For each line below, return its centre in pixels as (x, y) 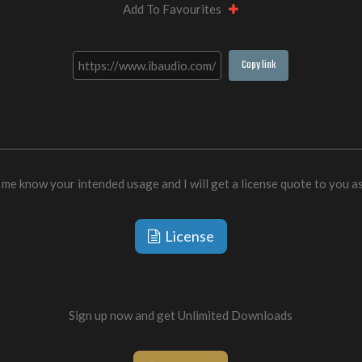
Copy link (259, 65)
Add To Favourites (176, 9)
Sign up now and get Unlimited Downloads (181, 316)
